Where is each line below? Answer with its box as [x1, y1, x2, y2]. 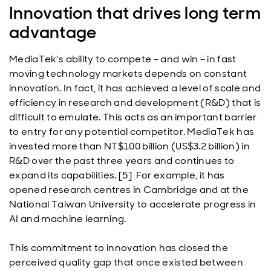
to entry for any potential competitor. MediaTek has [9, 125, 255, 138]
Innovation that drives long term [9, 2, 261, 24]
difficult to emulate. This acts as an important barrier [9, 111, 257, 123]
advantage [9, 21, 97, 44]
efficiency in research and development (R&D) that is [9, 96, 261, 109]
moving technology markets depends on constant [9, 67, 247, 80]
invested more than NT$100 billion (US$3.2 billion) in [9, 140, 250, 152]
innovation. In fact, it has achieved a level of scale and [9, 82, 261, 94]
